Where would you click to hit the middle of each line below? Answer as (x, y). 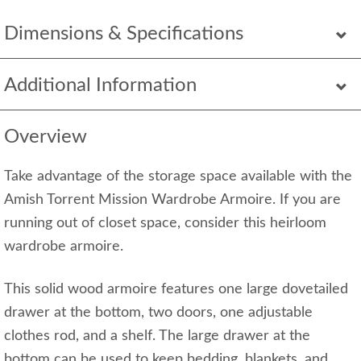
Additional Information (100, 86)
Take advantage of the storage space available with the (178, 177)
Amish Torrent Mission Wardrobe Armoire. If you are (172, 200)
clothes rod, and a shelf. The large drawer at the (157, 336)
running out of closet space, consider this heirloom (165, 224)
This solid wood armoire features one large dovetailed (176, 290)
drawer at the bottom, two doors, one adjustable (158, 313)
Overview (46, 137)
